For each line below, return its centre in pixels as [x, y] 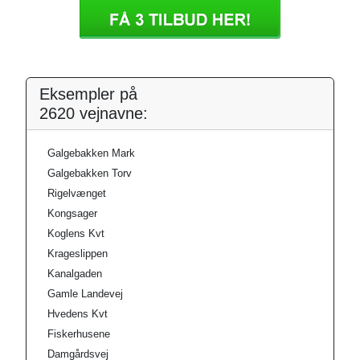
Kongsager [72, 213]
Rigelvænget [77, 193]
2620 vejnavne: [94, 113]
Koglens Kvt [76, 233]
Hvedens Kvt [78, 314]
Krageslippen [78, 254]
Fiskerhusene [79, 334]
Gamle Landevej [85, 294]
